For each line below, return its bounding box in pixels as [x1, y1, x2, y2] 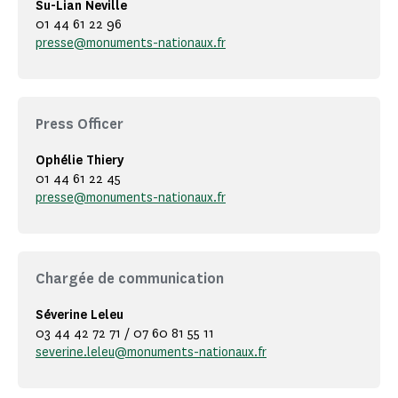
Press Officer [36, 115, 123, 134]
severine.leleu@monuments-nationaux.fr [36, 344, 267, 362]
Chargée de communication [36, 269, 224, 289]
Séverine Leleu [36, 306, 123, 324]
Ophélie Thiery [36, 152, 124, 170]
